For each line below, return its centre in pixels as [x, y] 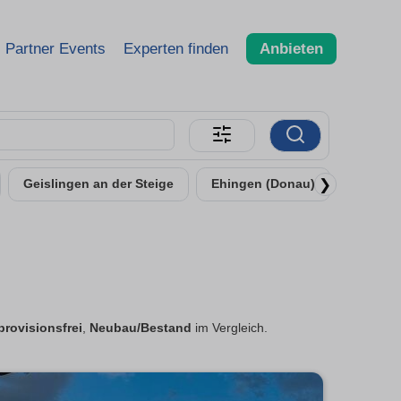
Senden [376, 184]
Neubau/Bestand [141, 328]
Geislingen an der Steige [98, 184]
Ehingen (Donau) [263, 184]
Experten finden [176, 48]
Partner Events [55, 48]
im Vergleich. [230, 328]
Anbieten [291, 48]
